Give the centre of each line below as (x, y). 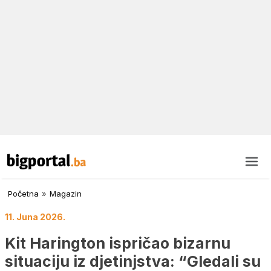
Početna (23, 194)
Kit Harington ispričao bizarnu (118, 243)
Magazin (66, 194)
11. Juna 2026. (35, 217)
